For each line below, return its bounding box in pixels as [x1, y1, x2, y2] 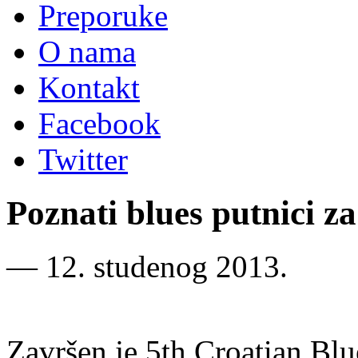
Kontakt [38, 70, 140, 105]
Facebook [38, 106, 161, 141]
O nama [38, 34, 136, 69]
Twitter [38, 142, 128, 177]
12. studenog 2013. [46, 249, 288, 284]
